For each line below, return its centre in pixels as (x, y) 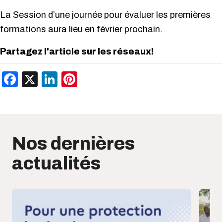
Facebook (53, 79)
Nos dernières (73, 144)
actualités (56, 164)
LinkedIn (87, 79)
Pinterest (109, 79)
